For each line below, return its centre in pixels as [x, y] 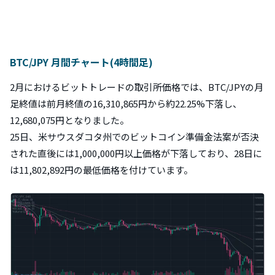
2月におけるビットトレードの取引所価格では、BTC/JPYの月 [137, 87]
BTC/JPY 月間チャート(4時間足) [81, 62]
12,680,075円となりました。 [69, 120]
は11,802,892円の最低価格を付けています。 [101, 169]
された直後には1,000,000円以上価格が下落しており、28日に [136, 153]
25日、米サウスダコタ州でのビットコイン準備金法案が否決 [134, 136]
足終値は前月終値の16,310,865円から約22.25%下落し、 [126, 103]
